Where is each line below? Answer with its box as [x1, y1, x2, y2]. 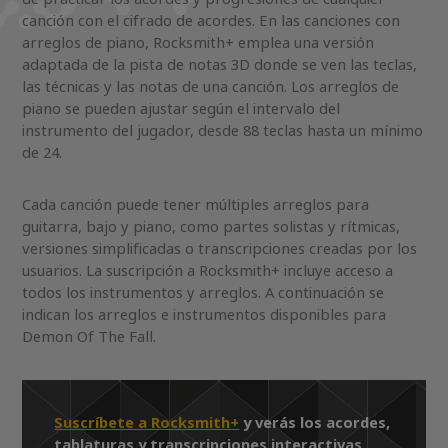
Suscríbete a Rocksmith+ [54, 411, 240, 435]
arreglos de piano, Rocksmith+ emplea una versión [22, 31, 375, 55]
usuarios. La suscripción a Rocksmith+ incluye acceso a [22, 259, 394, 283]
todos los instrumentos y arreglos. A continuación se [22, 281, 385, 305]
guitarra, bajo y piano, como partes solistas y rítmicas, [22, 215, 401, 239]
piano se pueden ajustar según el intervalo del [22, 97, 341, 121]
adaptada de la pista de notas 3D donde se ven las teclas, [22, 53, 418, 77]
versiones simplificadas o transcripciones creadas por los [22, 237, 418, 261]
